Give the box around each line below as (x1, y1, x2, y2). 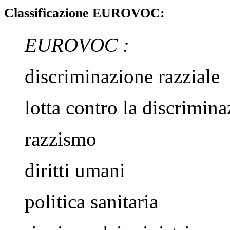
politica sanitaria (25, 190, 158, 213)
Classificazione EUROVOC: (4, 5, 165, 21)
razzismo (25, 128, 97, 150)
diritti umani (25, 159, 125, 182)
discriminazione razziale (25, 65, 220, 88)
